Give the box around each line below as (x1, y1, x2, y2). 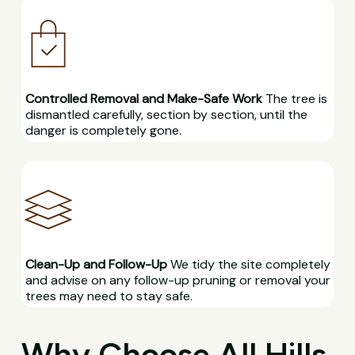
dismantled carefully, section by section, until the (25, 106, 307, 123)
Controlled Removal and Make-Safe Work (25, 90, 262, 107)
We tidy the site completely (166, 255, 330, 273)
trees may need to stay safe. (25, 287, 193, 304)
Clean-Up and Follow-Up (25, 255, 167, 273)
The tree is (261, 90, 327, 107)
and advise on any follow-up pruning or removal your (25, 271, 330, 288)
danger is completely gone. (25, 122, 181, 139)
